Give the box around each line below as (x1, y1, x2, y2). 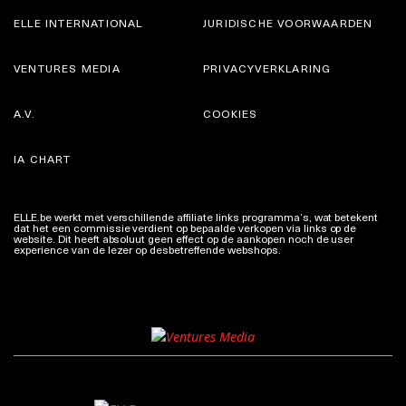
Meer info (283, 241, 331, 258)
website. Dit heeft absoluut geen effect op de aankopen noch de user (14, 230, 354, 247)
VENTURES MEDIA (14, 59, 121, 76)
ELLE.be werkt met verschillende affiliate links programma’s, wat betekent (14, 208, 379, 226)
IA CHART (14, 150, 72, 167)
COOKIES (203, 104, 258, 121)
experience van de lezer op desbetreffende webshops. (14, 241, 284, 258)
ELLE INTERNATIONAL (14, 14, 143, 31)
